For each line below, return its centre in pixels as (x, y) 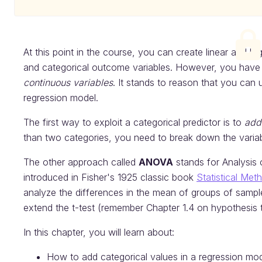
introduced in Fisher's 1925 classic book (110, 177)
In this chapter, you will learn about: (99, 232)
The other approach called (81, 162)
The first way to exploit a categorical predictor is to (134, 122)
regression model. (61, 98)
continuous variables (68, 82)
